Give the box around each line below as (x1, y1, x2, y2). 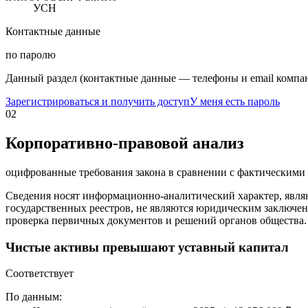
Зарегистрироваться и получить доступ (5, 96, 190, 108)
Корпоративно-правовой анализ (5, 134, 244, 153)
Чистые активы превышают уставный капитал (5, 239, 289, 254)
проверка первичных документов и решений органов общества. (5, 214, 307, 226)
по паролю (5, 49, 56, 61)
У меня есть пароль (190, 96, 280, 108)
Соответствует (5, 267, 74, 280)
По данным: (5, 291, 62, 303)
